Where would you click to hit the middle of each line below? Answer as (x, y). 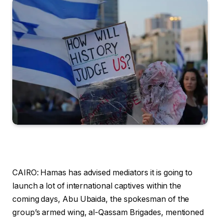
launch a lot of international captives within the (97, 186)
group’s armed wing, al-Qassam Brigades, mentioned (108, 212)
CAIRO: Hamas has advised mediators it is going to (103, 172)
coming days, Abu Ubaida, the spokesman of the (101, 199)
